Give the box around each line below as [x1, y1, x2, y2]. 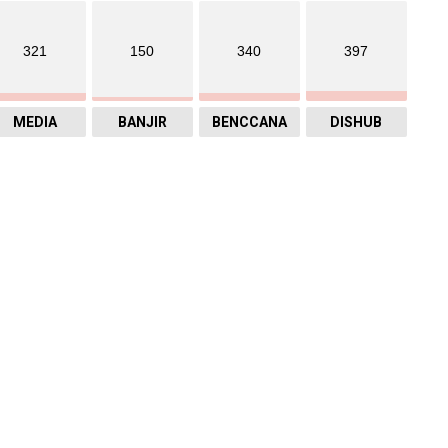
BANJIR [117, 114, 167, 131]
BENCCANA [211, 114, 287, 131]
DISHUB [330, 114, 383, 131]
